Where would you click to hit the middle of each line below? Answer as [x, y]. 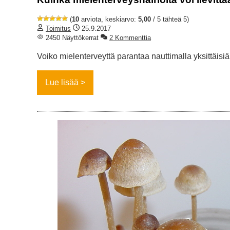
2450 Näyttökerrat [71, 38]
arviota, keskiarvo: [109, 20]
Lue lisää [62, 83]
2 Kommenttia [130, 38]
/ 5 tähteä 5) [170, 20]
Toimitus [58, 29]
